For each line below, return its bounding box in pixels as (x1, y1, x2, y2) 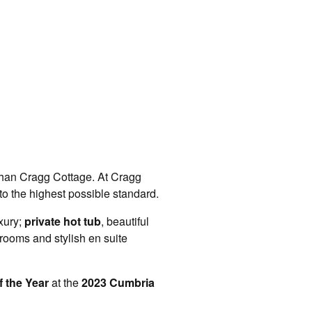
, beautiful (101, 212, 149, 229)
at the (49, 274, 81, 290)
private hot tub (24, 212, 101, 229)
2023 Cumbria (81, 274, 155, 290)
